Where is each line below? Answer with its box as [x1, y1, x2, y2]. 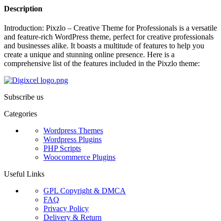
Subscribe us [4, 93, 43, 102]
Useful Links [4, 170, 44, 179]
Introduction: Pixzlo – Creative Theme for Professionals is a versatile [4, 24, 217, 33]
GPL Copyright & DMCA [43, 186, 126, 195]
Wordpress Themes [43, 126, 103, 135]
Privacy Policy [43, 204, 89, 213]
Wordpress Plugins [43, 135, 102, 144]
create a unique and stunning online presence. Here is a [4, 50, 175, 59]
